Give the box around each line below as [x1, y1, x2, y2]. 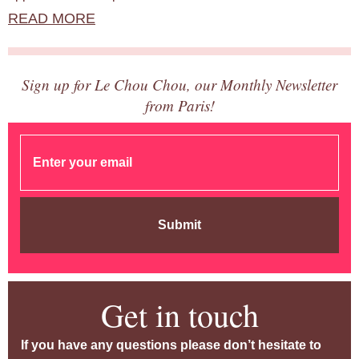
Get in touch [100, 293, 259, 337]
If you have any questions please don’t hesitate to [21, 338, 321, 353]
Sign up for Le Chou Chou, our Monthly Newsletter [22, 75, 337, 95]
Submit [158, 218, 201, 232]
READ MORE [8, 10, 95, 27]
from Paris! [144, 95, 215, 116]
